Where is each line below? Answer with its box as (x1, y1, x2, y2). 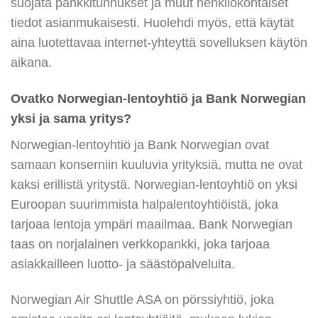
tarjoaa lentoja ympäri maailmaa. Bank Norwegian (11, 216, 292, 231)
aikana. (11, 55, 52, 70)
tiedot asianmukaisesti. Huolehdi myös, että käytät (11, 15, 294, 30)
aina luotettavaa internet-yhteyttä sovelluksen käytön (11, 35, 307, 50)
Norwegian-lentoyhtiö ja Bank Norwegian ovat (11, 137, 269, 152)
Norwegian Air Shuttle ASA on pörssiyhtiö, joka (11, 292, 274, 307)
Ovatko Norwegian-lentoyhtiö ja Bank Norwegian (11, 91, 306, 106)
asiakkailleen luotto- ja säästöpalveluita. (11, 256, 235, 271)
